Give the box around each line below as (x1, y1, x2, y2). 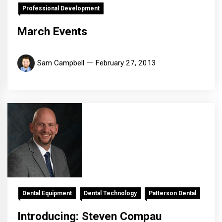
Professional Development (22, 5, 100, 12)
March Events (17, 25, 87, 39)
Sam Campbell (37, 58, 84, 68)
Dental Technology (84, 190, 137, 197)
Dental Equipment (22, 190, 72, 197)
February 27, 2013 (95, 58, 156, 68)
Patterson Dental (149, 190, 196, 197)
